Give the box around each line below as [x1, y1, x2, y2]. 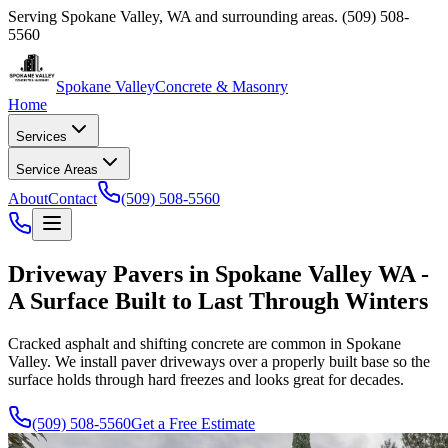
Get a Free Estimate [131, 414, 255, 432]
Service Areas [16, 162, 98, 177]
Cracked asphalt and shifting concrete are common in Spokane [8, 334, 401, 352]
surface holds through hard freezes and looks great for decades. [8, 370, 404, 388]
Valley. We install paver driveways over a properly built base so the [8, 352, 430, 370]
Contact [48, 190, 97, 207]
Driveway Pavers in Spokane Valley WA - [8, 260, 429, 287]
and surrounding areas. [191, 8, 342, 25]
